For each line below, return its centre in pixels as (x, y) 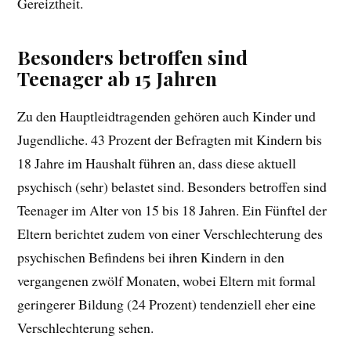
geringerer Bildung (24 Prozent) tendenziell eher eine (167, 304)
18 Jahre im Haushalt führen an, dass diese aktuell (157, 163)
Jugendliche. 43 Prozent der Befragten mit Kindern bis (170, 139)
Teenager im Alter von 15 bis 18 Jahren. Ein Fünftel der (172, 210)
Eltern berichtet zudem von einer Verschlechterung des (170, 233)
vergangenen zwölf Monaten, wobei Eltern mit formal (167, 280)
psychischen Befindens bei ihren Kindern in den (151, 257)
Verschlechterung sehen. (86, 327)
